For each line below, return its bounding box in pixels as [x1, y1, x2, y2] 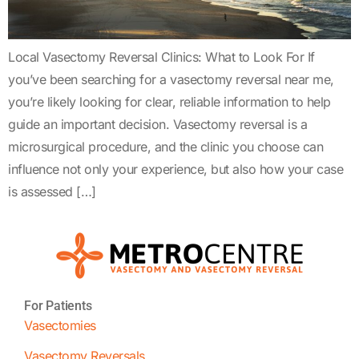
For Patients [24, 298, 92, 314]
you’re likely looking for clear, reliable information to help [8, 93, 331, 110]
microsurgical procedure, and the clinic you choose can [8, 138, 323, 155]
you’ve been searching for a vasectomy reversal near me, [8, 71, 334, 87]
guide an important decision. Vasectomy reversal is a [8, 115, 307, 132]
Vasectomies [24, 317, 96, 334]
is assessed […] [8, 183, 96, 200]
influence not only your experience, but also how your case [8, 160, 343, 177]
